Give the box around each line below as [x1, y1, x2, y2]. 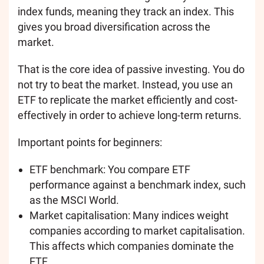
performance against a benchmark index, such [29, 178, 246, 191]
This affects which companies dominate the [29, 239, 234, 252]
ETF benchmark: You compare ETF [29, 163, 190, 176]
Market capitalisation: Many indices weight [29, 209, 229, 222]
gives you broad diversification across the [18, 20, 210, 33]
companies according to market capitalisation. [29, 224, 245, 237]
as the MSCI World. [29, 193, 119, 206]
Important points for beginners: [18, 136, 162, 148]
